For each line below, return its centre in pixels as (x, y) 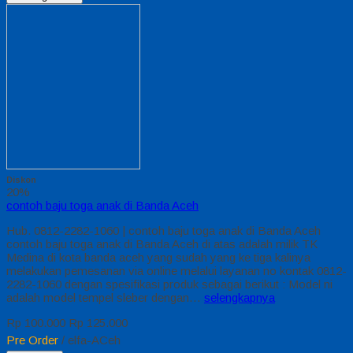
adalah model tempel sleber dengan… (105, 297)
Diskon (21, 179)
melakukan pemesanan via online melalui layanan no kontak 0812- (176, 270)
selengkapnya (240, 297)
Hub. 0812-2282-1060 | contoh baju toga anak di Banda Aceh (163, 230)
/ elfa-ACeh (89, 340)
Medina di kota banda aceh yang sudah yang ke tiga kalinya (158, 257)
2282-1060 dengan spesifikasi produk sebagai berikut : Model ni (169, 284)
